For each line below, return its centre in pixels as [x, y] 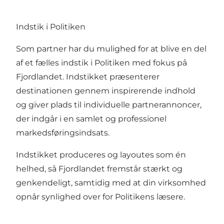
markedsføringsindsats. [63, 133]
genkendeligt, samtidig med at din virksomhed [111, 183]
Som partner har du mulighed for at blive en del [111, 49]
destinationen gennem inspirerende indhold [106, 91]
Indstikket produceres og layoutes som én [101, 155]
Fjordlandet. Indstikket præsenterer [88, 77]
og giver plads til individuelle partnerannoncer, [109, 105]
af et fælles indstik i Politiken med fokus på [101, 63]
